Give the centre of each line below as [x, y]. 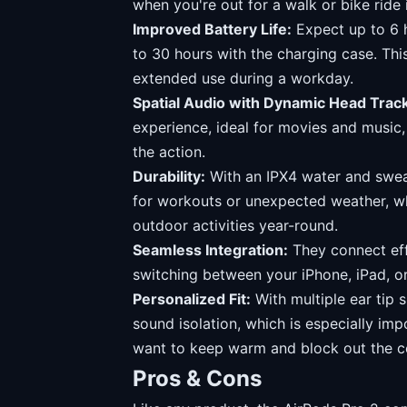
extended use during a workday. [243, 78]
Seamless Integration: [210, 250]
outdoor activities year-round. [235, 225]
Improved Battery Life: [212, 29]
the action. [169, 152]
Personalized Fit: [192, 299]
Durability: [169, 176]
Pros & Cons [197, 378]
